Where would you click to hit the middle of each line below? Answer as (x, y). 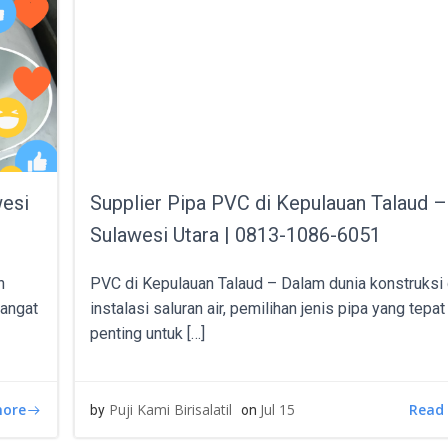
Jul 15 (278, 409)
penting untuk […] (148, 333)
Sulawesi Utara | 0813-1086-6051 (236, 235)
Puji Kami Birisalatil (171, 409)
